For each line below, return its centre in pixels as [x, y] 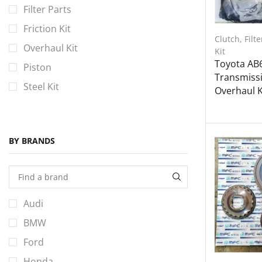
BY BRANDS [32, 141]
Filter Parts [47, 9]
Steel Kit [41, 86]
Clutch [227, 39]
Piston [37, 67]
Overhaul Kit [51, 48]
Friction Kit [47, 28]
